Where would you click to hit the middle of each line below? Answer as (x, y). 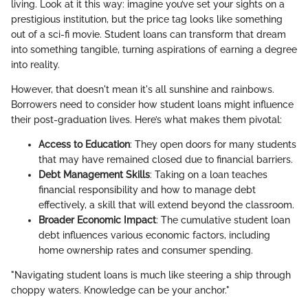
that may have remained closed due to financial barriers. (166, 160)
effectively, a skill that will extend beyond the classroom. (166, 205)
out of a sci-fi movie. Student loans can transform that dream (148, 35)
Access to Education (84, 145)
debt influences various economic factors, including (154, 235)
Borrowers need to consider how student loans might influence (152, 105)
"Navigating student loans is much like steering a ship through (151, 275)
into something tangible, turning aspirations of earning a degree (154, 50)
